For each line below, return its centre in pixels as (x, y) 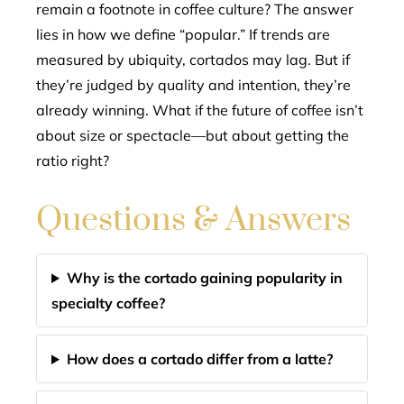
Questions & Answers (193, 220)
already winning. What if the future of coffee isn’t (200, 110)
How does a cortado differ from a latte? (199, 359)
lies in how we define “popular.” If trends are (183, 34)
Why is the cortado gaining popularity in (204, 278)
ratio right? (73, 161)
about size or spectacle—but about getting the (193, 135)
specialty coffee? (108, 303)
